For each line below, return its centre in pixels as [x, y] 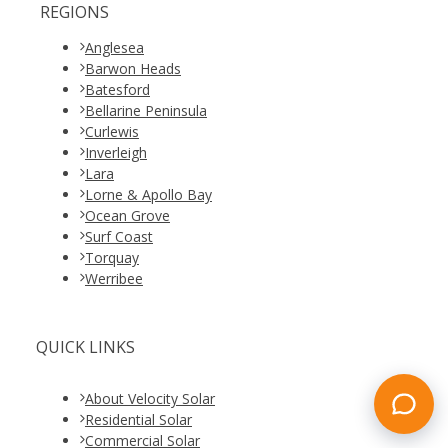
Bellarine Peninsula [145, 111]
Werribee [113, 279]
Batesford [117, 90]
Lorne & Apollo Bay [148, 195]
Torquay [111, 258]
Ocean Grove [127, 216]
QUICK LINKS [85, 347]
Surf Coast [118, 237]
